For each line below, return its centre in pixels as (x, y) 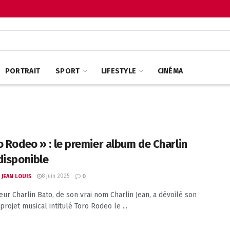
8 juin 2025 (55, 176)
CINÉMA (170, 71)
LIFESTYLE (119, 71)
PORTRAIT (23, 71)
